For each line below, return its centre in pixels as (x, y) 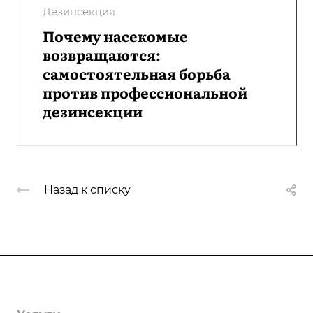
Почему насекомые (115, 35)
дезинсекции (93, 111)
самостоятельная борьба (137, 73)
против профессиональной (145, 92)
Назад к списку (87, 189)
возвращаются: (102, 54)
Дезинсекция (79, 12)
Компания (50, 286)
